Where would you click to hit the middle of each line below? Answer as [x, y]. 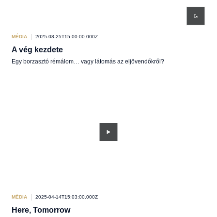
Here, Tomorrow [41, 210]
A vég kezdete [37, 50]
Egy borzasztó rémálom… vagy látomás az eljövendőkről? [88, 62]
